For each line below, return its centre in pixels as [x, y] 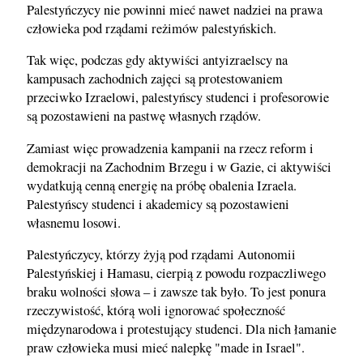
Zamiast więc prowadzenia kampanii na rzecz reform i [170, 148]
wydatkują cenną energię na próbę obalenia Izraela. [162, 185]
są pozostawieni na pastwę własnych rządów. [144, 116]
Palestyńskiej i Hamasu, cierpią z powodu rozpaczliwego [176, 273]
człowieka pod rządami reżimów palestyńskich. [152, 28]
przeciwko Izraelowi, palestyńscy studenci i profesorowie [178, 98]
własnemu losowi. [74, 222]
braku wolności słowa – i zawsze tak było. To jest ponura [176, 292]
